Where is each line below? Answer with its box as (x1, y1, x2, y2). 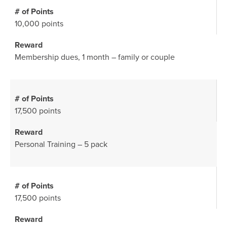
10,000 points (15, 19, 63, 29)
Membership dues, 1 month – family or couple (15, 52, 175, 62)
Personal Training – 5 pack (15, 139, 107, 149)
